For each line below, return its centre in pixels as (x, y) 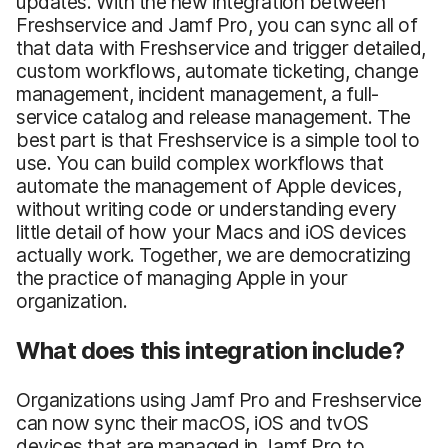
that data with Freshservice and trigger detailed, (221, 47)
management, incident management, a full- (198, 93)
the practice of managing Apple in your (182, 277)
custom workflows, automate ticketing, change (217, 70)
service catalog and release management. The (213, 116)
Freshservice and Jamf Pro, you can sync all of (217, 24)
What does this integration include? (210, 350)
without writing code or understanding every (206, 208)
